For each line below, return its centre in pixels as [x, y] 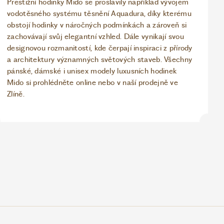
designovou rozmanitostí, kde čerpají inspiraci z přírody [100, 48]
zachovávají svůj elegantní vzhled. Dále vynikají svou [95, 37]
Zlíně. [16, 94]
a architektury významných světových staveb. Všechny [100, 60]
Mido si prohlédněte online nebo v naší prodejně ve [92, 83]
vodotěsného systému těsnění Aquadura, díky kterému [99, 14]
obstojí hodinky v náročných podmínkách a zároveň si [97, 25]
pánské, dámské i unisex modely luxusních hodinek [92, 71]
